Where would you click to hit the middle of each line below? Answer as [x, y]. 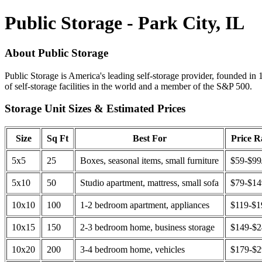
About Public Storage [56, 53]
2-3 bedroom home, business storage [147, 227]
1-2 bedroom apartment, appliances [145, 205]
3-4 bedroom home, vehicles [132, 250]
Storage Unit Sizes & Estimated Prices [95, 109]
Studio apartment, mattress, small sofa [149, 183]
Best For [149, 139]
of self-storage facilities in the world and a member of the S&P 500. [128, 86]
